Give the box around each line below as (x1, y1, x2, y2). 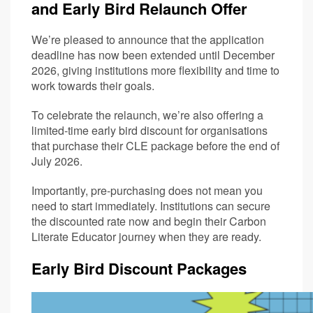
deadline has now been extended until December (31, 46, 275, 63)
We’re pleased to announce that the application (31, 31, 264, 48)
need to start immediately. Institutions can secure (31, 197, 270, 214)
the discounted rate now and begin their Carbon (31, 212, 266, 229)
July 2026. (31, 152, 82, 169)
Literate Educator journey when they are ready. (31, 228, 261, 245)
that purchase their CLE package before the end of (31, 137, 279, 154)
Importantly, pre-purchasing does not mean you (31, 182, 263, 198)
